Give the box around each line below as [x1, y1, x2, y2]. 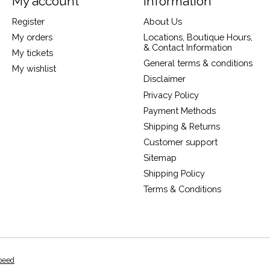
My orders [11, 32, 52, 43]
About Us [143, 16, 182, 27]
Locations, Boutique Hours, [143, 32, 253, 43]
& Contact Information [143, 42, 232, 53]
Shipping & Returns [143, 121, 220, 131]
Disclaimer [143, 74, 186, 84]
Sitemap [143, 152, 177, 163]
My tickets [11, 48, 53, 58]
